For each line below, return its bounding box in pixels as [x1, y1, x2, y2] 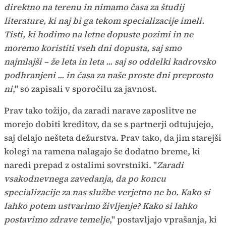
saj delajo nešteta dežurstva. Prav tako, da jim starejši [4, 132, 221, 144]
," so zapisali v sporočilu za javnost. [13, 83, 157, 95]
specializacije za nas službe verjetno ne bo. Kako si [4, 186, 210, 199]
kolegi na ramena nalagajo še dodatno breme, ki [4, 145, 200, 158]
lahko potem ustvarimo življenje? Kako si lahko [4, 200, 197, 212]
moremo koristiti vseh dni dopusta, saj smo [4, 42, 182, 54]
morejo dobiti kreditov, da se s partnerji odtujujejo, [4, 118, 213, 131]
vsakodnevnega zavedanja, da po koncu [4, 173, 166, 185]
